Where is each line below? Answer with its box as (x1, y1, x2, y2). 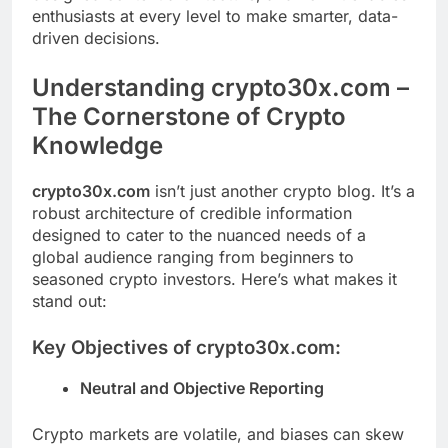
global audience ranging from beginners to (32, 246, 354, 267)
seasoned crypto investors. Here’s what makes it (32, 268, 397, 289)
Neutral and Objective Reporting (80, 378, 324, 399)
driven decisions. (32, 27, 160, 48)
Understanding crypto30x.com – (32, 72, 409, 102)
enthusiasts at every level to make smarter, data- (32, 5, 398, 26)
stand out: (32, 290, 107, 311)
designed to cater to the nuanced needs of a (32, 224, 366, 245)
